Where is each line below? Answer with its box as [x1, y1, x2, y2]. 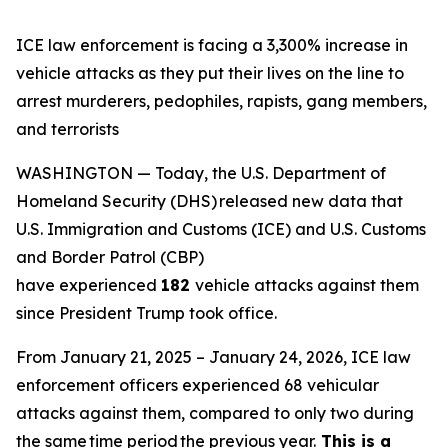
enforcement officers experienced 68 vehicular [16, 375, 379, 395]
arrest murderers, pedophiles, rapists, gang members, [16, 91, 427, 111]
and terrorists [16, 119, 119, 139]
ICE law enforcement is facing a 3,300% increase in [16, 35, 408, 55]
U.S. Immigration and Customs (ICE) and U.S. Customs [16, 219, 426, 239]
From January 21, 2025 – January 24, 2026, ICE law [16, 347, 411, 367]
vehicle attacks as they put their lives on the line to [16, 63, 404, 83]
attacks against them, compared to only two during [16, 403, 414, 423]
